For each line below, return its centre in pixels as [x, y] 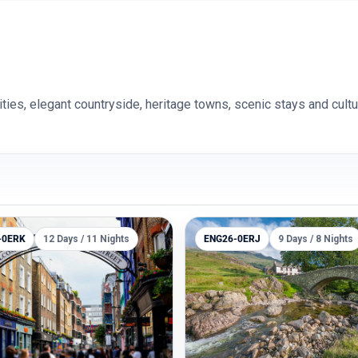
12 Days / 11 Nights [86, 239]
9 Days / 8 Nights [316, 239]
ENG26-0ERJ [232, 239]
